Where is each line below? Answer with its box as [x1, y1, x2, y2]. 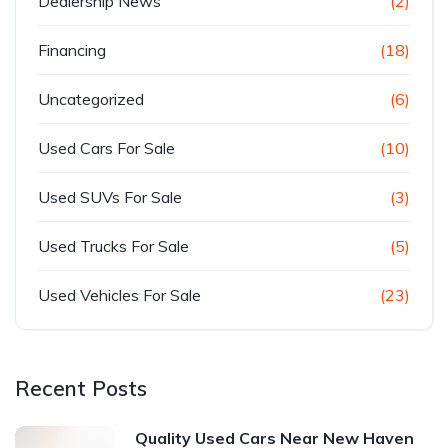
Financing [38, 40, 106, 60]
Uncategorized [38, 89, 144, 109]
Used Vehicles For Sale [38, 285, 201, 305]
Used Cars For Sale [38, 138, 175, 158]
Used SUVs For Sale [38, 187, 182, 207]
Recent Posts [15, 375, 147, 401]
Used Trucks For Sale [38, 236, 189, 256]
